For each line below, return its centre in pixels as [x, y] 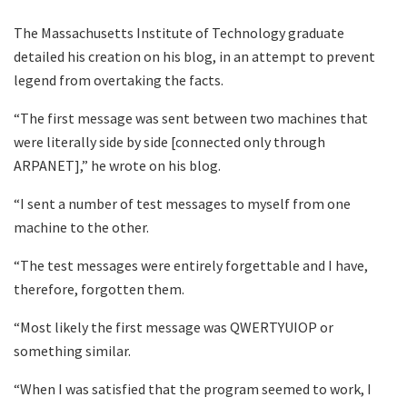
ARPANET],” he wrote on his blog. [117, 165]
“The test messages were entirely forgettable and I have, [191, 265]
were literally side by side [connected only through [169, 141]
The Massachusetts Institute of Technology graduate [179, 32]
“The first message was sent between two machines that [191, 118]
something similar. [72, 350]
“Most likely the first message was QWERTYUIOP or [174, 327]
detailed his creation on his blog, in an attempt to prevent [194, 56]
